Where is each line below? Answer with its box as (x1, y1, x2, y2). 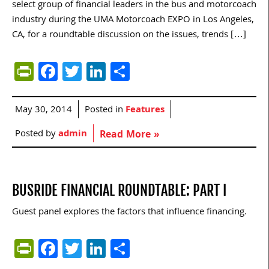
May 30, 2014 (15, 103, 72, 119)
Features (125, 103, 165, 119)
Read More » (100, 127, 159, 144)
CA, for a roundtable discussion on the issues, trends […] (12, 28, 246, 44)
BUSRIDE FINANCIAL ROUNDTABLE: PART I (12, 181, 226, 200)
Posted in (85, 103, 125, 119)
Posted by (15, 127, 58, 143)
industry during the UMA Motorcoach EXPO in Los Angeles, (12, 13, 254, 29)
